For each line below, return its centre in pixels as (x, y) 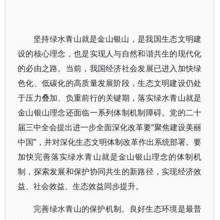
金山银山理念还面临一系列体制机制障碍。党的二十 (110, 112)
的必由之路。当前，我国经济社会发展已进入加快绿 (110, 68)
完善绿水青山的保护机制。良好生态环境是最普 (118, 209)
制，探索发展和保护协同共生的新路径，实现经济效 (110, 171)
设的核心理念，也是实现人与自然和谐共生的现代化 (110, 54)
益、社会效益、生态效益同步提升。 (81, 186)
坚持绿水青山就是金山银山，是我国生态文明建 (118, 39)
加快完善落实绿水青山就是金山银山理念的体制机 (110, 157)
